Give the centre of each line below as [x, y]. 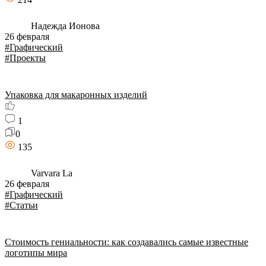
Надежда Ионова [64, 26]
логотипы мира [36, 253]
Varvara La [50, 173]
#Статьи [21, 205]
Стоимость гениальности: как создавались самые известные [126, 242]
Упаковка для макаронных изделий [76, 95]
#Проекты [25, 58]
